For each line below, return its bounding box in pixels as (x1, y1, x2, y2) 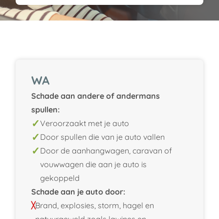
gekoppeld (40, 173, 80, 183)
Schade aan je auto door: (31, 186, 125, 197)
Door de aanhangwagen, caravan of (40, 145, 172, 155)
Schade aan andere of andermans (31, 90, 160, 101)
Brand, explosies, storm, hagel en (35, 200, 154, 210)
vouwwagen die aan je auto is (40, 159, 147, 169)
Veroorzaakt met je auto (40, 118, 129, 128)
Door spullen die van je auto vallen (40, 131, 165, 142)
